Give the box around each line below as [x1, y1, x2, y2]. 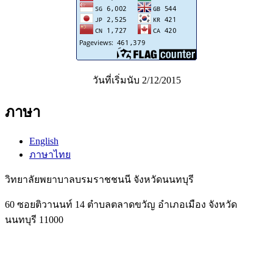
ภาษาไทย [29, 149, 71, 160]
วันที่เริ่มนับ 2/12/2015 [92, 74, 181, 85]
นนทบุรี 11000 [5, 214, 63, 225]
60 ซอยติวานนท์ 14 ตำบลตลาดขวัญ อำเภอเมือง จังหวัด [5, 199, 237, 210]
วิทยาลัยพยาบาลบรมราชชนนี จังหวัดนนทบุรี [5, 174, 194, 185]
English [29, 135, 58, 146]
